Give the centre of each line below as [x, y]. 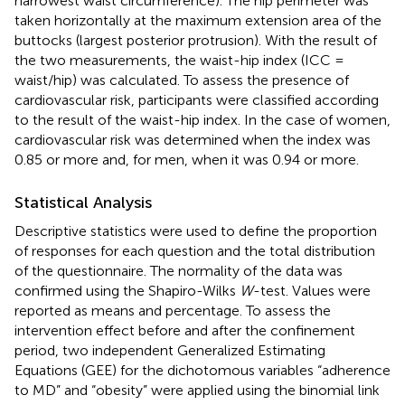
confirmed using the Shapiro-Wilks [127, 290]
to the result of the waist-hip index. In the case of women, [202, 119]
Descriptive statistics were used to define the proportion [196, 231]
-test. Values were [312, 290]
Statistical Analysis [83, 202]
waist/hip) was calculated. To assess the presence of [182, 80]
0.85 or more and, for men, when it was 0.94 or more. [187, 159]
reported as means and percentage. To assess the [173, 310]
